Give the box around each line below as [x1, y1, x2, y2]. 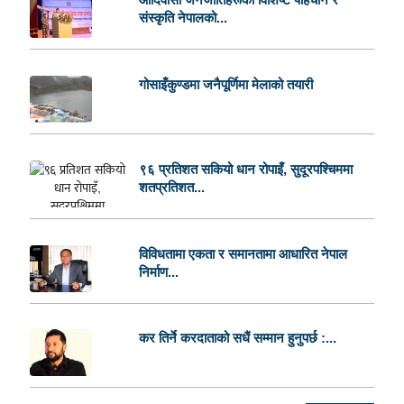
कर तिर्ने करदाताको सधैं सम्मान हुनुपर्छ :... [138, 330, 336, 346]
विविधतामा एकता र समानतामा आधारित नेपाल [138, 245, 347, 262]
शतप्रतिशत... [138, 179, 205, 195]
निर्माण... [138, 263, 179, 280]
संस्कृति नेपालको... [138, 10, 227, 26]
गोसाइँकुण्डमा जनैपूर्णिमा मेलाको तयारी [138, 76, 313, 92]
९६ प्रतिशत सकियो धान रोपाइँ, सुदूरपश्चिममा [138, 161, 353, 177]
